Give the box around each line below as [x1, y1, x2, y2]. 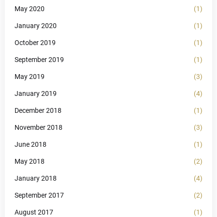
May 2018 [15, 157, 45, 165]
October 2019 [15, 38, 56, 46]
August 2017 [15, 208, 53, 216]
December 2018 [15, 106, 62, 114]
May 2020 [15, 4, 45, 13]
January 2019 [15, 89, 57, 97]
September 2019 [15, 55, 64, 63]
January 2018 [15, 174, 57, 182]
